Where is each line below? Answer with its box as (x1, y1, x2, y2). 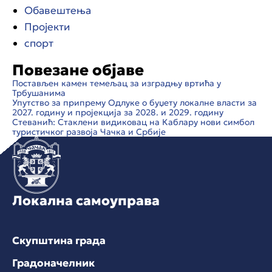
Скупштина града (12, 233, 106, 247)
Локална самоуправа (12, 192, 160, 209)
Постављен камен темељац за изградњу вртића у (12, 77, 221, 89)
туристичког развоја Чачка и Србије (12, 126, 166, 137)
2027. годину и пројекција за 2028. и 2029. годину (12, 106, 223, 118)
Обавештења (24, 3, 91, 17)
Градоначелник (12, 256, 95, 270)
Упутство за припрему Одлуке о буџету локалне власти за (12, 97, 257, 108)
